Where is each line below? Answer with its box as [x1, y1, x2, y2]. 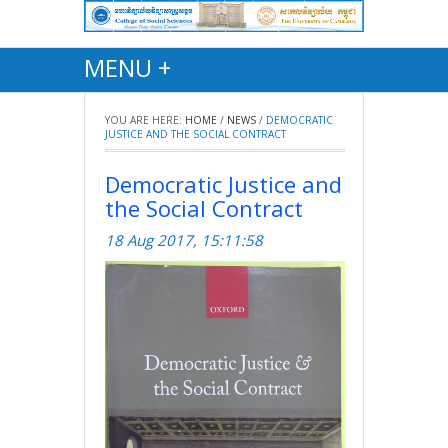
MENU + [84, 50, 171, 84]
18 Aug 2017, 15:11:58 [105, 229, 263, 250]
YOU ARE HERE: [105, 112, 182, 127]
